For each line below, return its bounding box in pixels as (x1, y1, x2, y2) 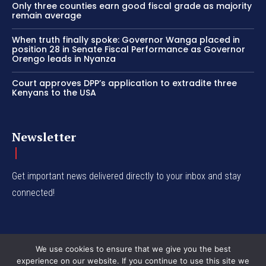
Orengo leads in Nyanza (12, 53, 116, 65)
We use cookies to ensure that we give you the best (35, 244, 231, 254)
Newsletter (12, 129, 76, 145)
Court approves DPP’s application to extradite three (12, 77, 237, 90)
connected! (12, 187, 55, 199)
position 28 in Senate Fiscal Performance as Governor (12, 43, 245, 56)
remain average (12, 9, 81, 22)
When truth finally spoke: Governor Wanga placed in (12, 34, 240, 46)
